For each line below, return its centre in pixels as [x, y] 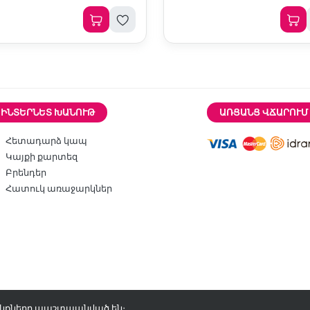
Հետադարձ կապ [46, 140]
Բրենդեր [26, 172]
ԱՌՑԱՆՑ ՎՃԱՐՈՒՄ [264, 112]
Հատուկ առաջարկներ [58, 188]
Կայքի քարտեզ [41, 156]
